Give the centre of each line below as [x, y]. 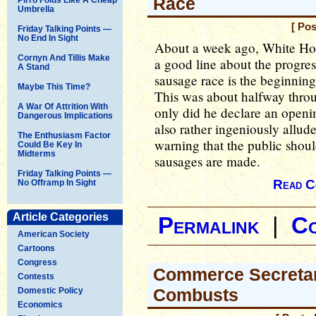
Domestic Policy [50, 290]
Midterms [37, 153]
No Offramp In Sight [57, 182]
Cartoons [36, 248]
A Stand [34, 67]
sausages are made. [207, 161]
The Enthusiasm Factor [64, 135]
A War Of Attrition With [63, 106]
